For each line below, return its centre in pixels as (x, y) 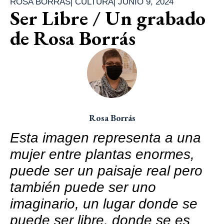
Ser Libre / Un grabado (108, 18)
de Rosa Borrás (73, 38)
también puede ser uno (83, 187)
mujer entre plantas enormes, (102, 154)
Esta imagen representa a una (105, 137)
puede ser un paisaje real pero (106, 170)
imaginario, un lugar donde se (104, 203)
